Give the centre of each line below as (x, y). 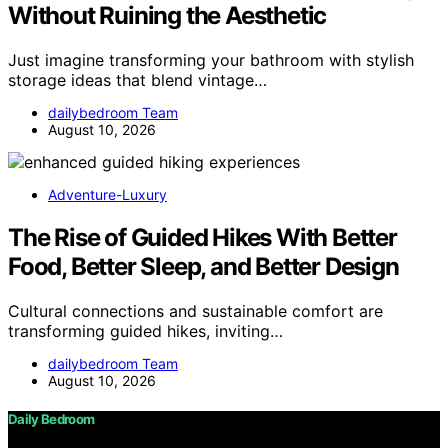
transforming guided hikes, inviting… (145, 330)
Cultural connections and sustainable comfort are (195, 310)
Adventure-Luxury (107, 195)
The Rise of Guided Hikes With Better (202, 238)
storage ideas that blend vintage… (137, 80)
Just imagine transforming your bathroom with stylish (211, 60)
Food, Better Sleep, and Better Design (203, 267)
